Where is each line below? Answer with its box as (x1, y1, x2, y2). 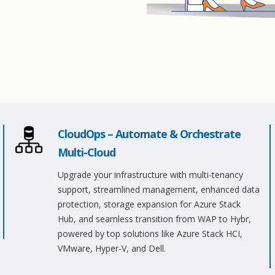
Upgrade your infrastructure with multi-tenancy (57, 169, 243, 180)
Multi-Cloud (57, 145, 115, 160)
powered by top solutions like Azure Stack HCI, (57, 228, 242, 239)
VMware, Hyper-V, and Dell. (57, 242, 166, 254)
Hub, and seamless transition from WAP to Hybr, (57, 213, 251, 225)
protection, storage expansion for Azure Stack (57, 198, 241, 210)
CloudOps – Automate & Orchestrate (57, 126, 241, 141)
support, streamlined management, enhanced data (57, 184, 260, 195)
